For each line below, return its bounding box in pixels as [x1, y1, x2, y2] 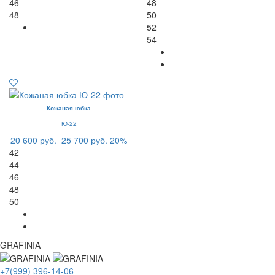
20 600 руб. [10, 133, 56, 146]
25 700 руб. [61, 133, 107, 146]
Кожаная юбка [47, 103, 91, 112]
